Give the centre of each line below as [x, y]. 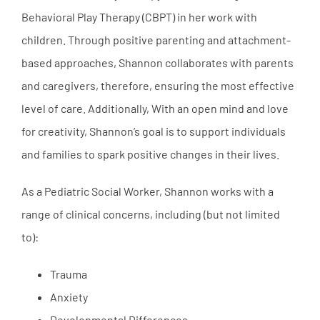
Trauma [69, 274]
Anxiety [69, 296]
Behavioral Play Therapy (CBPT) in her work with [139, 16]
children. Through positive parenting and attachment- [156, 39]
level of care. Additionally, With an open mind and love [155, 108]
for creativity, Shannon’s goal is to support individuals [154, 131]
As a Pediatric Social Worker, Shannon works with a [147, 191]
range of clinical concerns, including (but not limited [151, 214]
